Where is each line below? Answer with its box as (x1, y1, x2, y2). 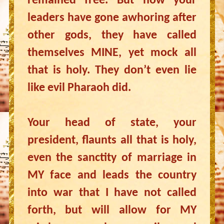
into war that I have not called (27, 187, 197, 199)
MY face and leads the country (27, 169, 197, 181)
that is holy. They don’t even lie (27, 64, 197, 76)
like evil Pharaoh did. (27, 82, 131, 94)
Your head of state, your (27, 117, 197, 129)
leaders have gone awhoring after (27, 12, 197, 24)
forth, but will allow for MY (27, 204, 197, 216)
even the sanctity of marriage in (27, 152, 197, 164)
